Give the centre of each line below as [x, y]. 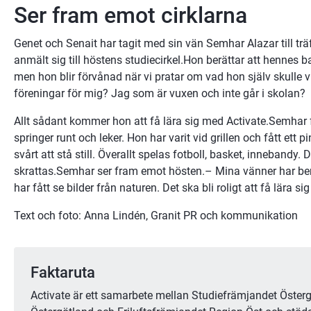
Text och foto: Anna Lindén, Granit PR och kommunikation [156, 215]
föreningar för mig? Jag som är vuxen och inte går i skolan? [160, 93]
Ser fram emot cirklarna [131, 15]
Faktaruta [63, 272]
